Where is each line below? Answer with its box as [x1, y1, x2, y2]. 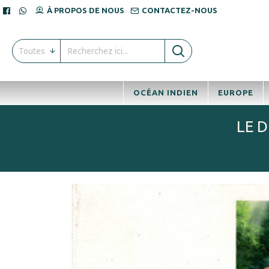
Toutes [19, 46, 45, 56]
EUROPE [217, 88, 253, 97]
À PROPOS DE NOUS [47, 6, 124, 14]
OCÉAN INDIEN [133, 88, 198, 97]
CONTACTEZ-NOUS [142, 6, 217, 14]
